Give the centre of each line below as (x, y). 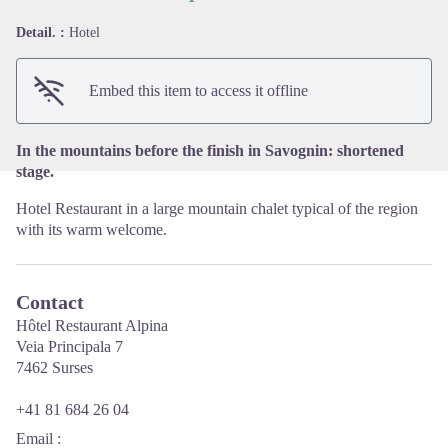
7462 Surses (54, 367)
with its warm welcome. (91, 229)
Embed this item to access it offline (198, 90)
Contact (50, 301)
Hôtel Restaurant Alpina (92, 325)
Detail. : (42, 32)
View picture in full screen (306, 38)
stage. (35, 171)
